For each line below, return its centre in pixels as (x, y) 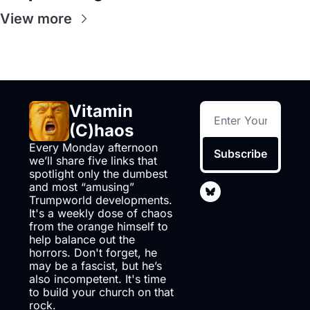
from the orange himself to (99, 226)
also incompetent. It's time (98, 279)
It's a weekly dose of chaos (101, 213)
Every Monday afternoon (93, 147)
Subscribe (241, 153)
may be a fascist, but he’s (95, 265)
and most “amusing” (82, 186)
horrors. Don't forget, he (93, 252)
